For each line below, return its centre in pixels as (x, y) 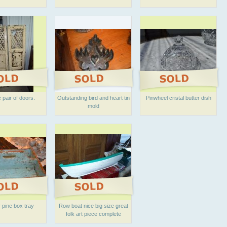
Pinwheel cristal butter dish (178, 98)
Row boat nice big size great (93, 206)
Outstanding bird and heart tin (93, 98)
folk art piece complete (93, 214)
